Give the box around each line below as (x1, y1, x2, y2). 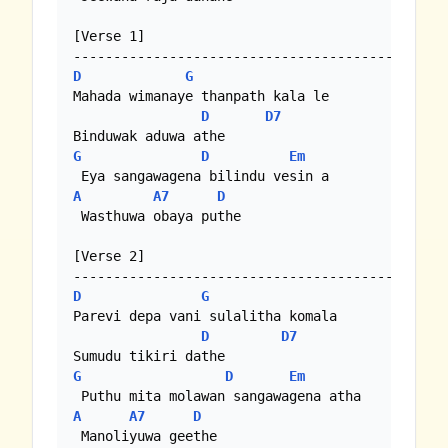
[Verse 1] (73, 28, 145, 45)
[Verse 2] (73, 248, 145, 265)
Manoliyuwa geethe (73, 428, 217, 445)
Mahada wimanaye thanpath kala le (73, 88, 329, 105)
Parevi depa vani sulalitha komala (73, 308, 337, 325)
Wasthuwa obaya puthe (73, 208, 241, 225)
